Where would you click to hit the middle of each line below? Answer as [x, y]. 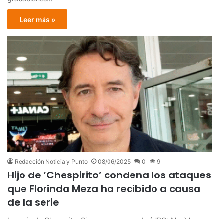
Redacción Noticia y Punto [51, 161]
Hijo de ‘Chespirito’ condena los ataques [109, 175]
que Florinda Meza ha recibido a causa [104, 188]
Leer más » [37, 19]
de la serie [33, 202]
